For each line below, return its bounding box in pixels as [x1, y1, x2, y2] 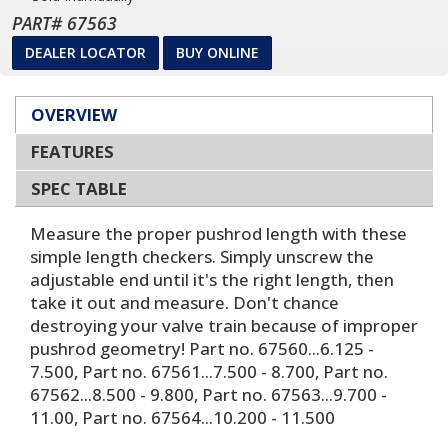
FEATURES [31, 140, 114, 163]
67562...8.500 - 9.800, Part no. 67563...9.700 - [30, 383, 387, 406]
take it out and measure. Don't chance [30, 291, 339, 314]
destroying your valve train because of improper [30, 314, 418, 337]
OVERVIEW [31, 103, 117, 126]
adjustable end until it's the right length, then [30, 268, 394, 291]
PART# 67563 [12, 11, 117, 35]
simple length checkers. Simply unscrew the [30, 245, 374, 268]
